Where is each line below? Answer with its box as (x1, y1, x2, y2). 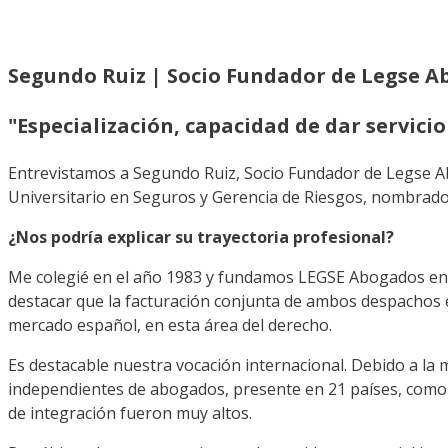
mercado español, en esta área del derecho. (8, 314, 332, 337)
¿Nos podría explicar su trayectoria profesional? (8, 226, 394, 249)
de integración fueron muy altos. (8, 402, 252, 425)
